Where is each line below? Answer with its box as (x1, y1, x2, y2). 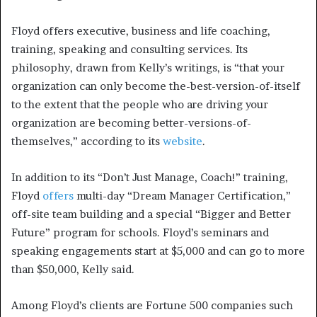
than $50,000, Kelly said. (11, 263, 134, 277)
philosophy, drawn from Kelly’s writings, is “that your (11, 61, 284, 75)
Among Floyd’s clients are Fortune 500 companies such (11, 299, 293, 313)
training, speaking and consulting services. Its (11, 42, 248, 57)
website (163, 134, 202, 149)
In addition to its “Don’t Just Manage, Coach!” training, (11, 171, 288, 185)
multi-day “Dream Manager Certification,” (74, 189, 291, 203)
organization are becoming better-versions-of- (11, 116, 251, 130)
